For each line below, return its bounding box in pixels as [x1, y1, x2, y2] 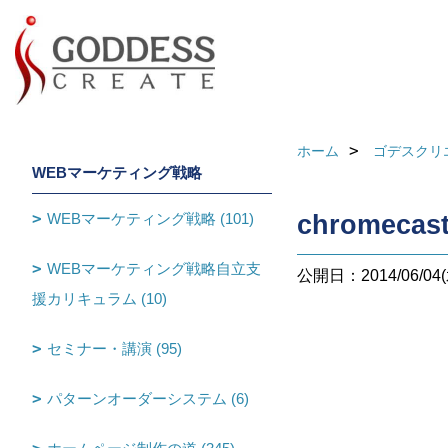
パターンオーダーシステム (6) [47, 390, 249, 407]
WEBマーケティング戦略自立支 [47, 260, 261, 277]
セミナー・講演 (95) [47, 340, 182, 357]
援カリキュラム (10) [32, 290, 167, 307]
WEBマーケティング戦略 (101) [47, 210, 254, 227]
